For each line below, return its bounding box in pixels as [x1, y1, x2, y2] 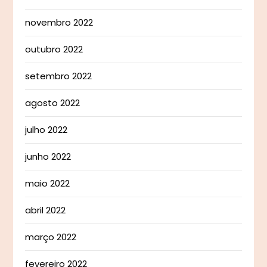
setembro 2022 [25, 70, 92, 83]
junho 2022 [25, 150, 72, 163]
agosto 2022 [25, 97, 80, 110]
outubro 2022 [25, 43, 83, 56]
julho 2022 [25, 123, 68, 136]
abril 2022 [25, 204, 66, 217]
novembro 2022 [25, 16, 94, 29]
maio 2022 [25, 177, 70, 190]
